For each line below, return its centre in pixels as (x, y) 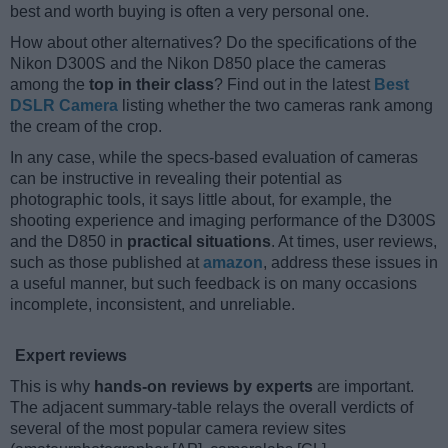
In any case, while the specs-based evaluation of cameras (214, 158)
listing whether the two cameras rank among (275, 106)
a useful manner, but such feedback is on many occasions (213, 284)
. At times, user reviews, (354, 242)
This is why (52, 387)
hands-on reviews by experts (203, 387)
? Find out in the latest (294, 85)
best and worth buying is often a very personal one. (189, 12)
